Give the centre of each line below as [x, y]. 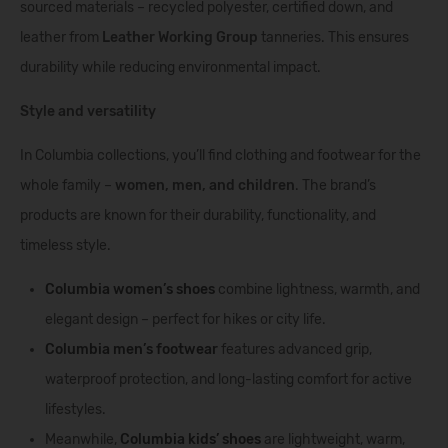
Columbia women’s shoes [130, 289]
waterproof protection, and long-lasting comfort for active [228, 379]
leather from [61, 37]
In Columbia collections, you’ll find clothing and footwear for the [220, 155]
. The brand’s [335, 185]
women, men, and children [205, 185]
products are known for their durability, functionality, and [198, 215]
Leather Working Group [180, 37]
